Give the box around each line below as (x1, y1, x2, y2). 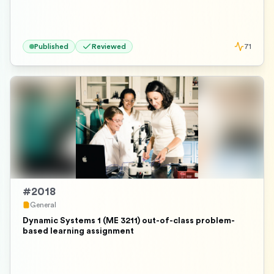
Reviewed (92, 43, 126, 50)
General (30, 201, 56, 209)
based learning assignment (23, 227, 134, 235)
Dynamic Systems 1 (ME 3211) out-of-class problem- (23, 217, 235, 225)
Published (34, 43, 68, 50)
